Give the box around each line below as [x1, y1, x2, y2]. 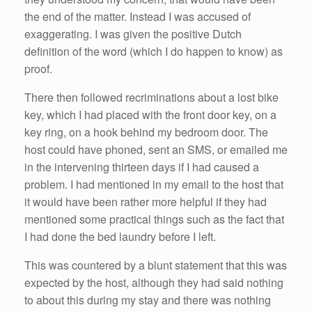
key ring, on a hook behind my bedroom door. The [24, 123, 268, 140]
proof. [24, 60, 52, 77]
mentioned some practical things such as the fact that [24, 210, 284, 227]
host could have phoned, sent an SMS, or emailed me [24, 141, 288, 157]
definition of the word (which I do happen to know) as [24, 42, 283, 59]
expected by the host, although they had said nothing [24, 274, 283, 290]
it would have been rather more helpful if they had [24, 193, 267, 210]
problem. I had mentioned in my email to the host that [24, 175, 283, 192]
